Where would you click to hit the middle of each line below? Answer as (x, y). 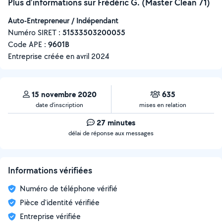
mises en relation (163, 105)
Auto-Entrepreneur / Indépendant (63, 21)
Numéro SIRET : (35, 32)
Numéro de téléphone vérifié (69, 189)
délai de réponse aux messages (111, 133)
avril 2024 (93, 56)
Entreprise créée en (42, 56)
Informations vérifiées (50, 170)
